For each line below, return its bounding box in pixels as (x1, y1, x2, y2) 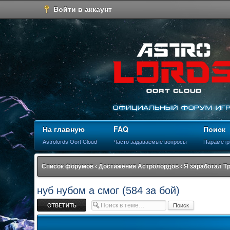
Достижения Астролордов (99, 163, 179, 170)
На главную (43, 124, 85, 134)
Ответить (37, 199, 62, 205)
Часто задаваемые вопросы (113, 137, 187, 145)
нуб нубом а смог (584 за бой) (37, 185, 180, 196)
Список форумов (42, 163, 94, 170)
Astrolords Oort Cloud (43, 137, 98, 145)
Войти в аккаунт (53, 4, 112, 14)
